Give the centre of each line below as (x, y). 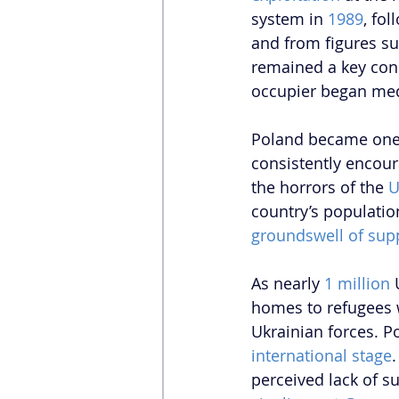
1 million (357, 284)
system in (289, 19)
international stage (322, 356)
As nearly (288, 284)
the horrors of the (320, 187)
